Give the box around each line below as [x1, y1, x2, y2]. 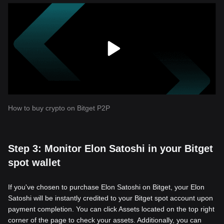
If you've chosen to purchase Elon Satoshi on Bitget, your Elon [8, 182, 204, 191]
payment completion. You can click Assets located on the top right [8, 204, 214, 213]
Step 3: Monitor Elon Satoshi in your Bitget [8, 142, 213, 154]
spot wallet [8, 156, 60, 168]
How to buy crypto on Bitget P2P [8, 103, 110, 112]
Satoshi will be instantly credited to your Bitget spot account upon [8, 193, 213, 202]
